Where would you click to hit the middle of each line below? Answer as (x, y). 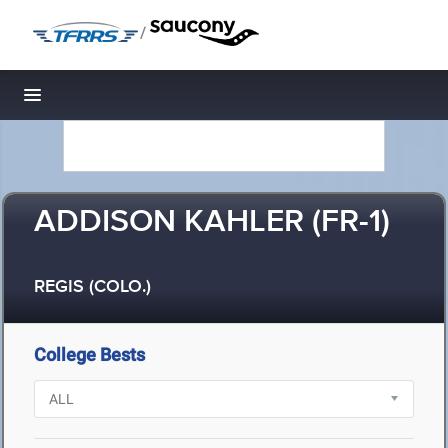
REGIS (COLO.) (92, 287)
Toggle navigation (100, 100)
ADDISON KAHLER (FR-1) (212, 222)
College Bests (89, 354)
